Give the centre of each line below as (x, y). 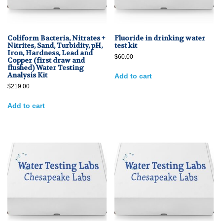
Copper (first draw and (46, 60)
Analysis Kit (27, 75)
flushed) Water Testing (46, 68)
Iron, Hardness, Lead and (50, 53)
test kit (126, 46)
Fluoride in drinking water (160, 38)
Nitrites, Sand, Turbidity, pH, (55, 46)
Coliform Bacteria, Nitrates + (56, 38)
